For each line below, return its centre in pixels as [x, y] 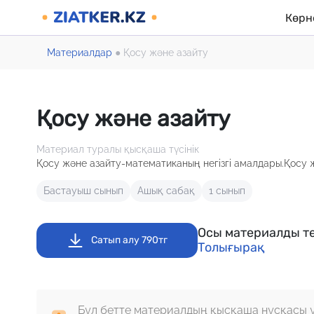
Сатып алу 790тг [129, 240]
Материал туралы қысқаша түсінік [118, 149]
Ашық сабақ [166, 191]
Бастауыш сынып [83, 191]
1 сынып [227, 191]
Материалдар [80, 53]
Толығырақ [231, 247]
